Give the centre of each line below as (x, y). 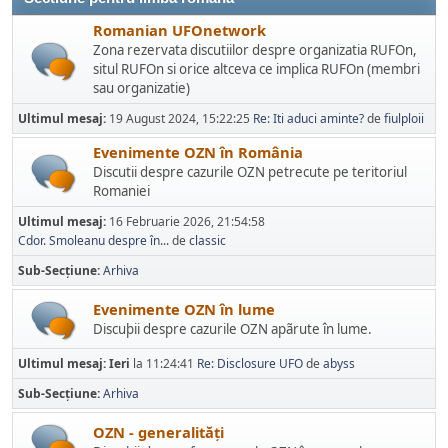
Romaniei (121, 191)
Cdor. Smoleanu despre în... (93, 240)
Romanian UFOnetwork (179, 30)
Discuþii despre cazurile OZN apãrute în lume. (232, 328)
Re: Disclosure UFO (250, 363)
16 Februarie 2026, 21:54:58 (187, 221)
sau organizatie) (141, 88)
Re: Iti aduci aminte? (310, 118)
